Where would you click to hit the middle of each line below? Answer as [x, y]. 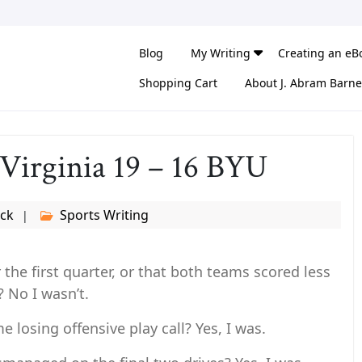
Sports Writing [104, 215]
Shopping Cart [178, 83]
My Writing [221, 53]
